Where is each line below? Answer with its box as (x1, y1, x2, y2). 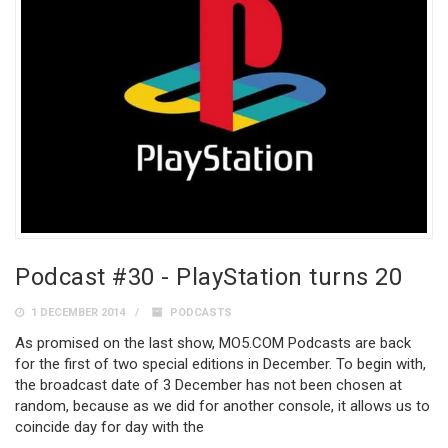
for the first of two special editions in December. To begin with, (15, 354, 426, 373)
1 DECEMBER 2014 (28, 305, 125, 319)
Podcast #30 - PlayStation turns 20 (15, 262, 402, 291)
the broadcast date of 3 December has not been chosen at (15, 375, 402, 394)
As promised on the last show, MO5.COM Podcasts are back (15, 333, 411, 352)
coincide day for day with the (15, 417, 204, 436)
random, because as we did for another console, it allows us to (15, 396, 430, 415)
